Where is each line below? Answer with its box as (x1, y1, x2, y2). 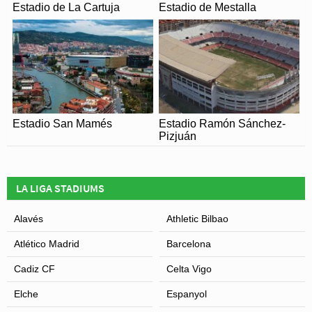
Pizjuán (159, 130, 196, 142)
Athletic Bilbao (166, 212, 228, 224)
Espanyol (166, 288, 207, 299)
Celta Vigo (166, 263, 212, 274)
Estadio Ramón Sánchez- (159, 117, 286, 130)
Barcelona (166, 237, 211, 249)
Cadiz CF (14, 263, 55, 274)
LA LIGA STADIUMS (16, 180, 104, 195)
